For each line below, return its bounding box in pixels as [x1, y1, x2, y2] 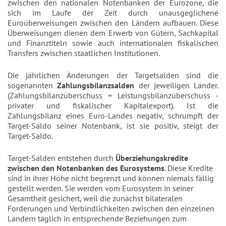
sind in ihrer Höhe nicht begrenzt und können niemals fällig [8, 173, 214, 184]
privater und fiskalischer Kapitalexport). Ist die [8, 100, 218, 111]
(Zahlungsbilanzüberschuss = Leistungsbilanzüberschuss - [8, 90, 218, 101]
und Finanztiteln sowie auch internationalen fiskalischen [8, 38, 218, 48]
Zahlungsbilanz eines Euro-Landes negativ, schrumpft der [8, 110, 218, 121]
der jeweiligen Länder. [138, 80, 218, 91]
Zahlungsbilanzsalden [57, 80, 139, 91]
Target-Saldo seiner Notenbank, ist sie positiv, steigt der [8, 121, 218, 131]
